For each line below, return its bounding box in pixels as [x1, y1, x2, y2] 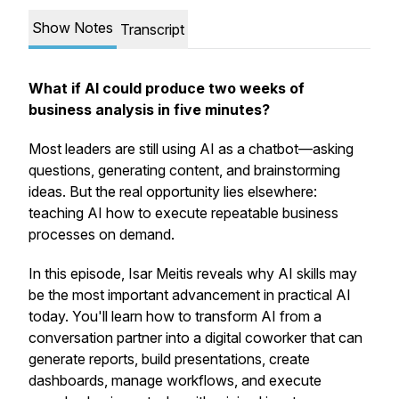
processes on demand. [28, 225, 175, 243]
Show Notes [32, 19, 113, 37]
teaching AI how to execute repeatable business [28, 204, 338, 222]
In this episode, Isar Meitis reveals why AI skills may [28, 265, 357, 282]
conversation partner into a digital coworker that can [28, 329, 362, 346]
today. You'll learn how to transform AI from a [28, 307, 322, 325]
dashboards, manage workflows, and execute [28, 371, 322, 389]
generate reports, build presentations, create [28, 350, 310, 368]
